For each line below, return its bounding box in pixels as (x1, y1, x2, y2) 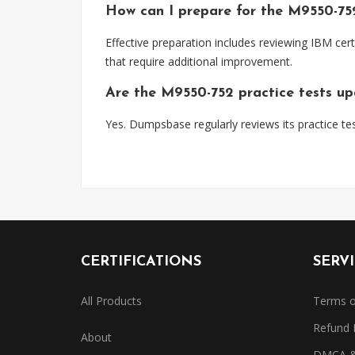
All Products (81, 293, 142, 308)
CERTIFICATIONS (81, 254, 201, 269)
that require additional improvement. (105, 54, 292, 69)
